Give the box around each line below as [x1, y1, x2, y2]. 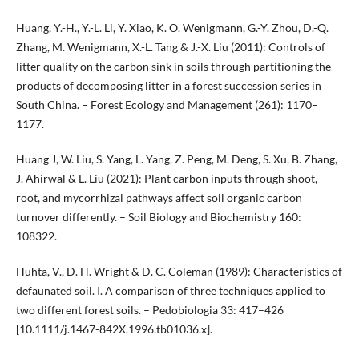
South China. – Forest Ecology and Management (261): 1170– [15, 98, 318, 112]
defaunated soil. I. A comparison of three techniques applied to [15, 284, 325, 298]
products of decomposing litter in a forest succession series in [15, 79, 321, 93]
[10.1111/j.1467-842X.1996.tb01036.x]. [15, 322, 212, 337]
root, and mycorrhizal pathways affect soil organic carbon [15, 191, 302, 205]
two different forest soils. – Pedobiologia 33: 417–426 [15, 303, 284, 317]
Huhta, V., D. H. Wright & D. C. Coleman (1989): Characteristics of [15, 264, 342, 279]
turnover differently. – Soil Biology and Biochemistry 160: [15, 210, 301, 224]
